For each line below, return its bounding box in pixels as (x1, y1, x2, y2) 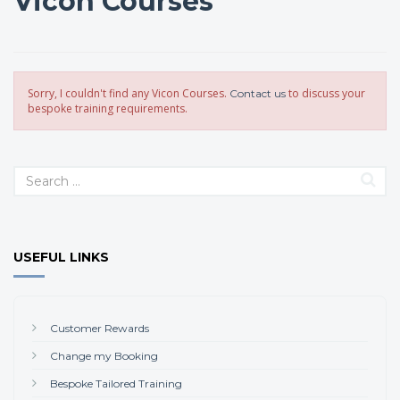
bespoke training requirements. (28, 101, 187, 116)
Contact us (229, 87, 286, 100)
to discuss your (286, 86, 365, 101)
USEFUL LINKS (13, 249, 109, 265)
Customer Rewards (50, 321, 149, 335)
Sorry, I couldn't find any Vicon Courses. (28, 86, 229, 101)
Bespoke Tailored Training (50, 377, 182, 390)
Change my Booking (50, 349, 158, 362)
